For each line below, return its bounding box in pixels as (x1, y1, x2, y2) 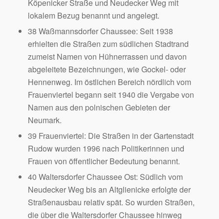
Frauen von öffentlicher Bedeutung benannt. (27, 155, 180, 167)
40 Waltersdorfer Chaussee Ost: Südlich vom (27, 171, 183, 183)
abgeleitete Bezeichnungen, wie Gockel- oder (27, 64, 186, 75)
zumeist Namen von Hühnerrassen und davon (27, 51, 187, 63)
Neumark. (27, 114, 62, 126)
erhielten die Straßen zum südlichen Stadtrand (27, 38, 189, 50)
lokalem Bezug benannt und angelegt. (27, 10, 159, 22)
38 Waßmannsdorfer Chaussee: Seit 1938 (27, 25, 173, 37)
